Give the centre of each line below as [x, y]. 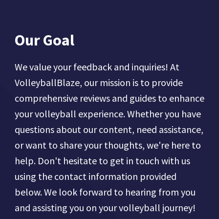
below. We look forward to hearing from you [105, 192]
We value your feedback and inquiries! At [97, 67]
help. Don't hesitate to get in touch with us [102, 161]
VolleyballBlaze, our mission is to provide [99, 83]
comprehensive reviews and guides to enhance [109, 98]
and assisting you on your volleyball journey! [105, 208]
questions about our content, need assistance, [109, 130]
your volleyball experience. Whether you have [108, 114]
